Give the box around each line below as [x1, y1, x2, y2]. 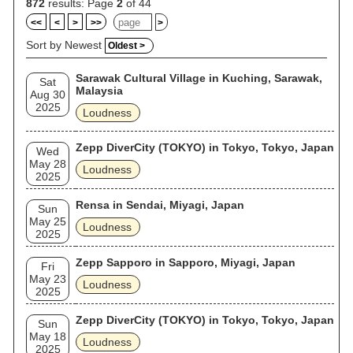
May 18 [29, 330, 66, 343]
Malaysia [76, 84, 123, 97]
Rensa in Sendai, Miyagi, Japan [76, 199, 244, 211]
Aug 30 [30, 88, 65, 101]
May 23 [29, 273, 66, 285]
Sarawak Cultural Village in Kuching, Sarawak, [76, 72, 322, 84]
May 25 [29, 215, 66, 228]
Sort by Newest [26, 39, 105, 51]
